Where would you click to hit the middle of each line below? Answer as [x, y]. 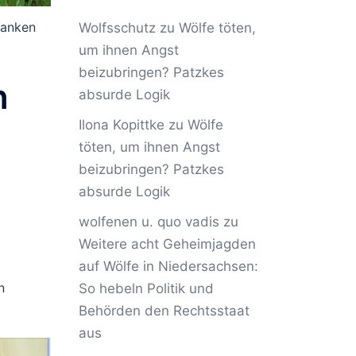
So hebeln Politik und [146, 288]
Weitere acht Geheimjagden [167, 244]
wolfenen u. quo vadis [149, 222]
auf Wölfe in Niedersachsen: [168, 266]
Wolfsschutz [117, 28]
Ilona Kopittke [121, 125]
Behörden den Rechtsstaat [164, 311]
